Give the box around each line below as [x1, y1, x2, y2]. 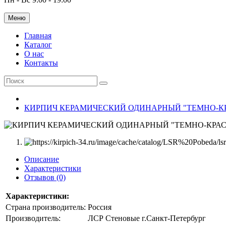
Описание [24, 155, 59, 163]
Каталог [24, 40, 52, 49]
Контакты [24, 59, 58, 67]
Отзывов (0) [24, 173, 66, 182]
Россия [88, 203, 111, 211]
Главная [24, 31, 51, 40]
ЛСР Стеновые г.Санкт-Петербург [88, 214, 206, 222]
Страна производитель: [6, 203, 86, 211]
